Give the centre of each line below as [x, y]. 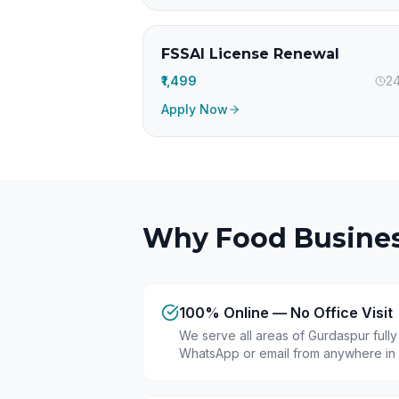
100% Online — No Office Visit [286, 313]
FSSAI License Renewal [250, 54]
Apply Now [195, 109]
